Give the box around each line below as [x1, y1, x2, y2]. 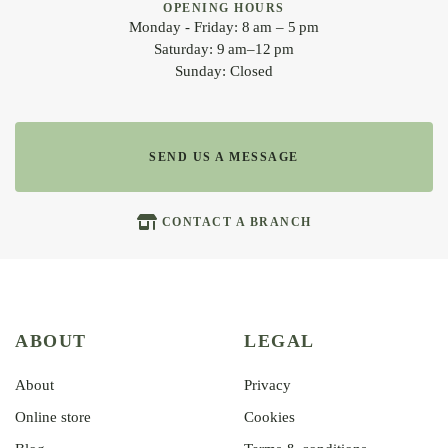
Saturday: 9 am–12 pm [154, 41, 294, 58]
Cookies [244, 409, 295, 426]
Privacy [244, 377, 291, 394]
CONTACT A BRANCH [161, 215, 312, 230]
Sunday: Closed [175, 63, 273, 80]
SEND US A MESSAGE [149, 150, 299, 165]
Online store [15, 409, 91, 426]
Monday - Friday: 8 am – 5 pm [129, 19, 319, 36]
